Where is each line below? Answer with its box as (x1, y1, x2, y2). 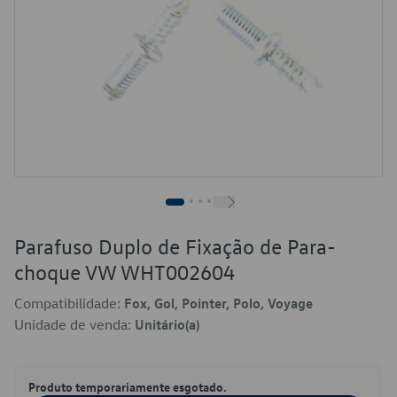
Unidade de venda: (14, 315, 135, 333)
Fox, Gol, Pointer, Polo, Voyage (124, 294, 313, 312)
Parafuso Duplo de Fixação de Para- (14, 233, 336, 260)
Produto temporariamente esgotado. (28, 378, 227, 394)
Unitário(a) (135, 315, 199, 333)
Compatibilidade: (14, 294, 124, 312)
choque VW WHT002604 (14, 259, 235, 285)
